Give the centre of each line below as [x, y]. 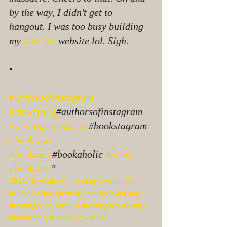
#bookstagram [119, 126]
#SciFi [119, 154]
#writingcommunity [49, 126]
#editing [62, 218]
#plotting [91, 218]
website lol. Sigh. [93, 41]
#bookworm [33, 140]
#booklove [30, 168]
